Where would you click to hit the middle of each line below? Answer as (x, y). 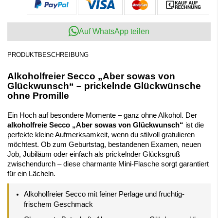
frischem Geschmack (58, 204)
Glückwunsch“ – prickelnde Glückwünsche (104, 86)
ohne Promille (38, 96)
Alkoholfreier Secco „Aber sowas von (91, 76)
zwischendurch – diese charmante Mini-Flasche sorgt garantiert (108, 164)
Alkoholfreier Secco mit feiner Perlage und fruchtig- (104, 194)
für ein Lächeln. (31, 174)
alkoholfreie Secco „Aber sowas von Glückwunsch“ (95, 125)
